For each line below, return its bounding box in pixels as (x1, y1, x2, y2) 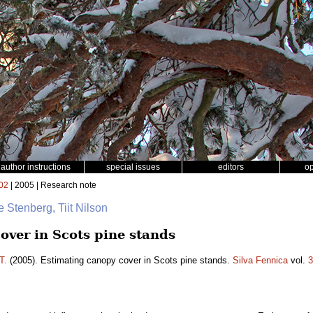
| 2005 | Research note (8, 180, 96, 190)
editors (218, 162, 244, 172)
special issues (106, 162, 160, 172)
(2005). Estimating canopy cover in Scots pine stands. (7, 255, 233, 265)
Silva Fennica (233, 255, 288, 265)
